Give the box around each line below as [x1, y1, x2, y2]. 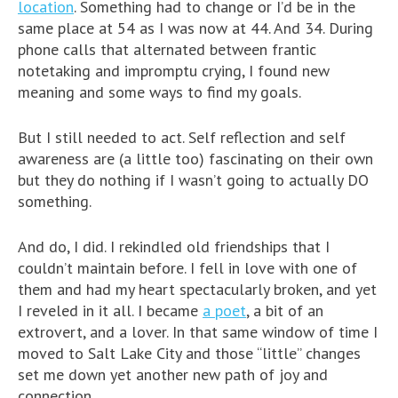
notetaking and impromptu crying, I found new [18, 60, 330, 81]
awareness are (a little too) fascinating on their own [18, 147, 373, 169]
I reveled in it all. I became [18, 299, 203, 321]
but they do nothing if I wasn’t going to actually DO [18, 169, 369, 190]
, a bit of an [246, 299, 323, 321]
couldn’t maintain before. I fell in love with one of [18, 257, 357, 278]
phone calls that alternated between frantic [18, 38, 316, 60]
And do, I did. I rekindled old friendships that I [18, 235, 330, 257]
